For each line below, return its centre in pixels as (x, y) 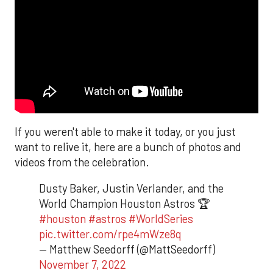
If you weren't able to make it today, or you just (125, 131)
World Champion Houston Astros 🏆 (124, 204)
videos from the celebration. (82, 162)
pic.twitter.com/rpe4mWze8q (110, 234)
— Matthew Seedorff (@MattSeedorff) (127, 250)
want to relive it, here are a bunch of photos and (128, 147)
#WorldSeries (161, 219)
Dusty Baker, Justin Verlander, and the (131, 189)
